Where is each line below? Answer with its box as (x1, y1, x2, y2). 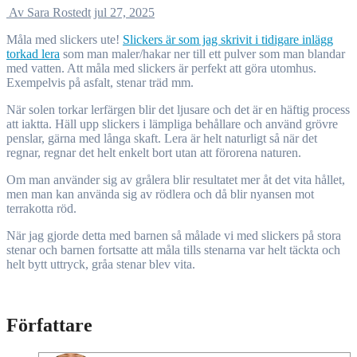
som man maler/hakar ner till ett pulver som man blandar (60, 47, 345, 61)
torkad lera (6, 47, 60, 61)
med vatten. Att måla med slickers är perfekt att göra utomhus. (6, 61, 316, 76)
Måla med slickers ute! (18, 33, 123, 47)
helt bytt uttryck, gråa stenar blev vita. (6, 257, 195, 272)
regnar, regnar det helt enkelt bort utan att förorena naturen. (6, 146, 301, 160)
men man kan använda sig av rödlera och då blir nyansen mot (6, 187, 314, 202)
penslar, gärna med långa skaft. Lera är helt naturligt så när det (6, 131, 317, 146)
